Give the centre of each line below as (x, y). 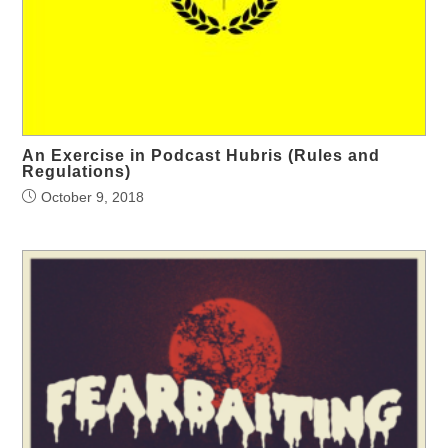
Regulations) (77, 171)
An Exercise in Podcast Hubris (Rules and (201, 155)
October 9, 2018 (93, 196)
